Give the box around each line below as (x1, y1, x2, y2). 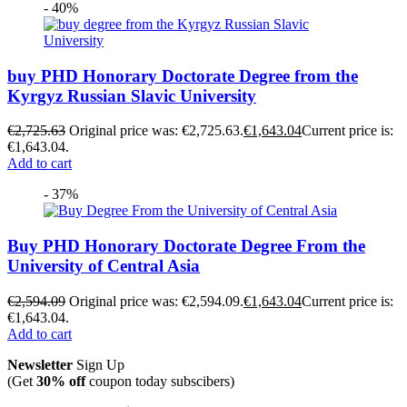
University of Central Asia (7, 256, 200, 276)
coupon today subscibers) (85, 372, 234, 389)
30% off (36, 372, 85, 389)
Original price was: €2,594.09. (69, 293, 243, 309)
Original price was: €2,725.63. (69, 123, 243, 139)
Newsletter (7, 356, 73, 372)
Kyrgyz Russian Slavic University (7, 85, 256, 105)
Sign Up (73, 356, 124, 372)
